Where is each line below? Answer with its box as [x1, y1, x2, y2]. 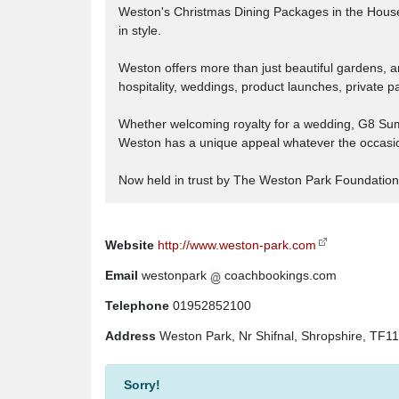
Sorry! [124, 378, 160, 392]
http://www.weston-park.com [158, 238, 316, 252]
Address [105, 329, 156, 343]
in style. [118, 23, 161, 37]
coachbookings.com [221, 268, 337, 282]
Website [105, 238, 154, 252]
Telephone [105, 298, 169, 313]
